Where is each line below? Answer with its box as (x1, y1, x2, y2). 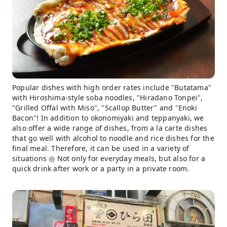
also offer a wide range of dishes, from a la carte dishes (12, 123, 208, 133)
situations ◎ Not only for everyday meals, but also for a (12, 153, 206, 163)
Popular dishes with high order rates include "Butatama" (12, 82, 212, 92)
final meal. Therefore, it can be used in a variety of (12, 143, 190, 153)
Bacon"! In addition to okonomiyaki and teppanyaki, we (12, 112, 204, 123)
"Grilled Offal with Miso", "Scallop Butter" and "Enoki (12, 102, 197, 112)
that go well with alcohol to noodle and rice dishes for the (12, 133, 214, 143)
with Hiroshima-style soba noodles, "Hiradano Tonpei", (12, 92, 203, 102)
